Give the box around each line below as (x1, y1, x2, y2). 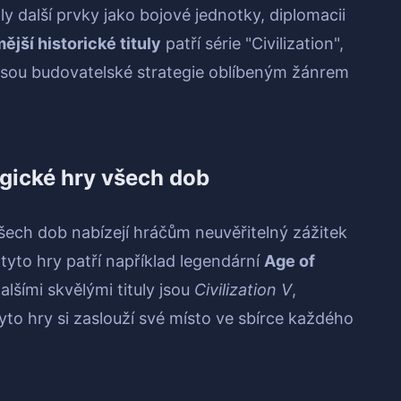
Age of (264, 252, 315, 271)
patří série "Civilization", (161, 34, 344, 54)
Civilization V (194, 280, 292, 300)
